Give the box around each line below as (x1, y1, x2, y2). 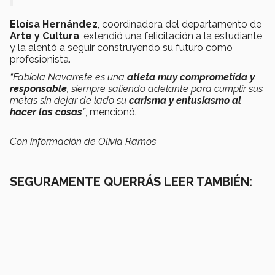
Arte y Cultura (10, 29, 79, 42)
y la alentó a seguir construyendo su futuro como (10, 41, 233, 53)
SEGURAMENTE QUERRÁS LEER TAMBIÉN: (10, 174, 252, 189)
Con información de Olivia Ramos (10, 135, 156, 147)
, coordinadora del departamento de (98, 18, 261, 30)
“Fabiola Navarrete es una (10, 71, 127, 83)
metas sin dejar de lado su (10, 94, 129, 106)
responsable (10, 82, 67, 95)
